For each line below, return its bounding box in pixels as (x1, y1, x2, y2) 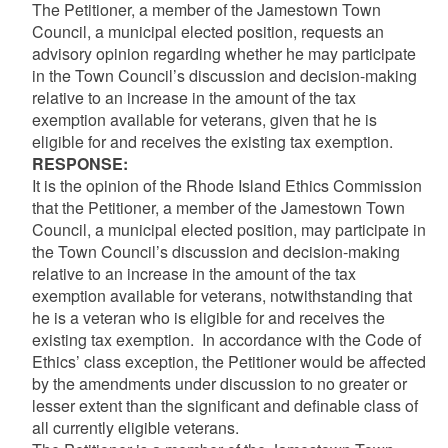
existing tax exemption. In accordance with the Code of (31, 327, 421, 351)
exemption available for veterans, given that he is (31, 107, 377, 131)
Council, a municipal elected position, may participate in (31, 217, 426, 241)
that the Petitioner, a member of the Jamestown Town (31, 195, 405, 219)
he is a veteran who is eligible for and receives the (31, 305, 385, 329)
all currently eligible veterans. (31, 415, 243, 439)
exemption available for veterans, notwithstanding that (31, 283, 412, 307)
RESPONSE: (31, 151, 128, 175)
